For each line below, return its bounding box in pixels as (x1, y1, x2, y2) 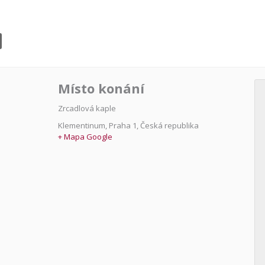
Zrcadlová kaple (57, 103, 116, 114)
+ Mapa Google (57, 131, 112, 142)
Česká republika (140, 120, 199, 131)
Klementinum (57, 120, 105, 131)
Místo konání (57, 79, 144, 97)
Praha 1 (108, 120, 137, 131)
